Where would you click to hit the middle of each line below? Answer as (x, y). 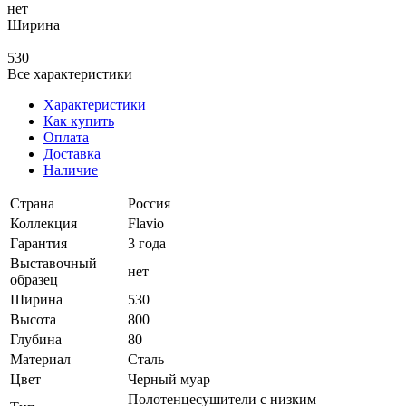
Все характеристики (70, 73)
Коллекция (43, 223)
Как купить (79, 121)
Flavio (146, 223)
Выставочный (53, 263)
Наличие (71, 169)
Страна (32, 203)
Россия (149, 203)
